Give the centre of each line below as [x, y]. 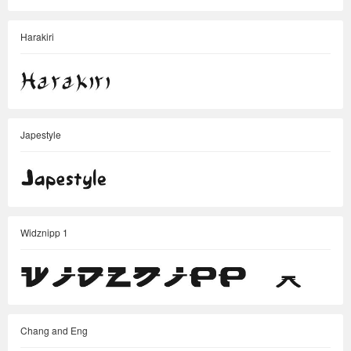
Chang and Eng [54, 330]
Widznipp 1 [44, 232]
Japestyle [41, 134]
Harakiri [37, 36]
